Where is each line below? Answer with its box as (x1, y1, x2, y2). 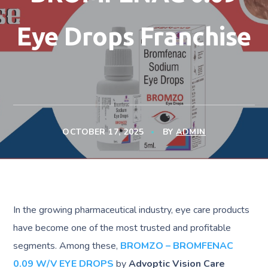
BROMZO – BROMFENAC (120, 239, 234, 252)
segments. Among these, (13, 239, 121, 252)
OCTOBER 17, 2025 (62, 126, 144, 138)
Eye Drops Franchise (16, 22, 252, 50)
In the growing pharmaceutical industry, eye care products (13, 203, 250, 217)
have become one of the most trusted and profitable (13, 221, 232, 234)
